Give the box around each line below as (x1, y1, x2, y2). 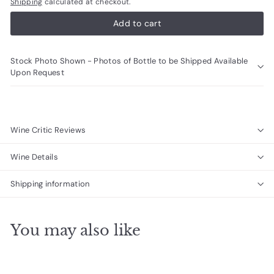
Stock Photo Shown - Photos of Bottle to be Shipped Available (10, 56, 133, 67)
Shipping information (10, 179, 90, 190)
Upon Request (10, 67, 64, 78)
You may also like (10, 221, 141, 240)
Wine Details (10, 152, 58, 163)
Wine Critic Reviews (10, 125, 86, 136)
